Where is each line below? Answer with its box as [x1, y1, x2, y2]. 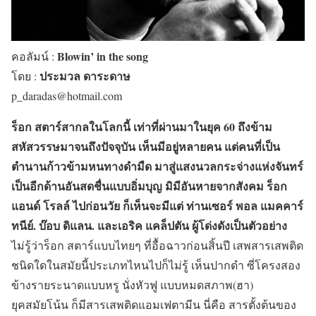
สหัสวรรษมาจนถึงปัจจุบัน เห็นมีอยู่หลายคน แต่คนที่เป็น [11, 138, 280, 154]
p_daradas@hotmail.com [11, 87, 122, 103]
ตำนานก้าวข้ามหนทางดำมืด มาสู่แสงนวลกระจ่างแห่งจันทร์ [11, 157, 303, 174]
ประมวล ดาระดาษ [39, 67, 130, 84]
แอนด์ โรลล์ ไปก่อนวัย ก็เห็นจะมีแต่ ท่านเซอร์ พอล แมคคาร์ [11, 197, 303, 214]
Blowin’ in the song [57, 47, 148, 64]
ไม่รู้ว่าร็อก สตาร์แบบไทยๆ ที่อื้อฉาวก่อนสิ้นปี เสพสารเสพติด [11, 237, 303, 253]
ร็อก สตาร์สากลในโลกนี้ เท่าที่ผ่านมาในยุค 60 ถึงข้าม [11, 118, 272, 135]
